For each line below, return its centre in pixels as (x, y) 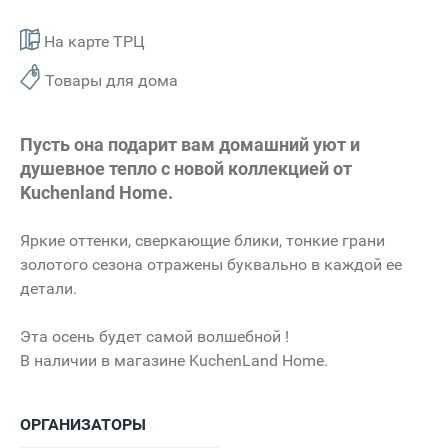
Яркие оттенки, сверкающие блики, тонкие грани (202, 241)
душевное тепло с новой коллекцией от (186, 169)
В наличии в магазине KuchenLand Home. (174, 361)
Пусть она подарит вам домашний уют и (190, 145)
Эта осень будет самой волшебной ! (154, 337)
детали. (48, 289)
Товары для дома (111, 81)
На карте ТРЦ (92, 42)
